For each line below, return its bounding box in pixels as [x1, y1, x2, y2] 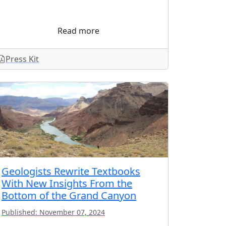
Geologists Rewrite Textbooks [2, 164, 140, 178]
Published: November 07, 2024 [2, 207, 105, 217]
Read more [58, 25, 100, 37]
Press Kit [6, 53, 39, 65]
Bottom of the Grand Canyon [2, 188, 136, 202]
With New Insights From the [2, 176, 132, 190]
